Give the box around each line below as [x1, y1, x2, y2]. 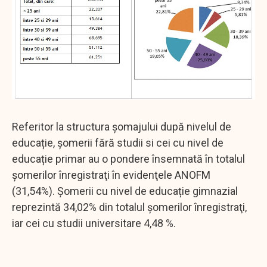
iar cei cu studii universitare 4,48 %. [12, 217, 176, 230]
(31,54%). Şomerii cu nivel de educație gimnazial [12, 185, 238, 198]
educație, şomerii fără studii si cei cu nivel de [12, 136, 223, 150]
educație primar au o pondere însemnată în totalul [12, 153, 245, 166]
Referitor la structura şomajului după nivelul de [12, 120, 231, 133]
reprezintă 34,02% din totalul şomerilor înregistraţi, [12, 201, 247, 214]
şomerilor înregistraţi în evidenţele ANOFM [12, 169, 210, 182]
